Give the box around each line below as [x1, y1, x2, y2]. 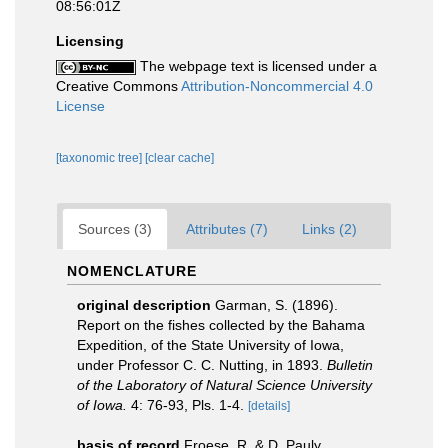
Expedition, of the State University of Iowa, [77, 337, 344, 353]
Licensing [56, 33, 124, 49]
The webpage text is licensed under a [136, 58, 377, 74]
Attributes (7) [186, 221, 268, 237]
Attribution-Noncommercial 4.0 [181, 78, 373, 94]
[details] [248, 399, 290, 413]
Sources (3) [78, 221, 152, 237]
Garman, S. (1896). [215, 297, 338, 313]
